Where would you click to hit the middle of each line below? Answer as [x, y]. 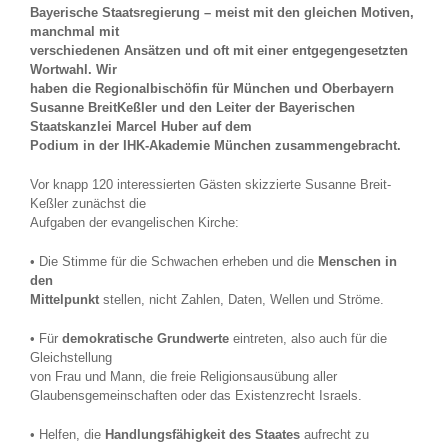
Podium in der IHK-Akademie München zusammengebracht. [215, 146]
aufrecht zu [334, 435]
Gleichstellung [71, 358]
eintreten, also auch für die [308, 339]
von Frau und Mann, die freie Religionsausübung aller [183, 377]
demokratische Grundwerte [145, 339]
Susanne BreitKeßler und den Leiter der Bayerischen [192, 108]
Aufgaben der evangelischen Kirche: [134, 223]
